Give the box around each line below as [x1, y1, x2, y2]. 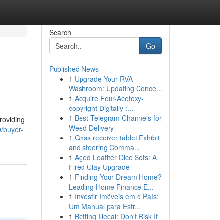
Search [49, 27, 71, 37]
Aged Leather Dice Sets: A [74, 152, 157, 162]
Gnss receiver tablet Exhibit [74, 133, 160, 142]
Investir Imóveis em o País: [74, 192, 159, 201]
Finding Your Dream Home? [74, 172, 162, 182]
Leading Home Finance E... [68, 182, 154, 192]
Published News [49, 64, 99, 74]
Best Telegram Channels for [74, 113, 162, 123]
